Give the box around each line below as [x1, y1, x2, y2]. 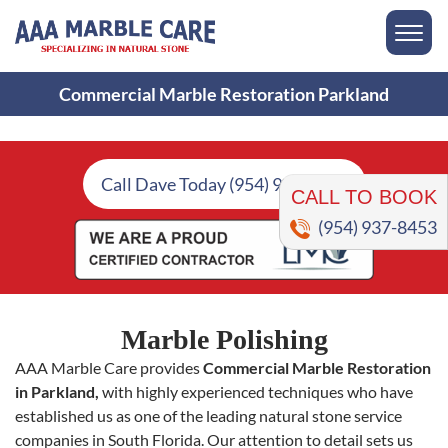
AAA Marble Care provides [15, 358, 203, 378]
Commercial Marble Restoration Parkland [59, 83, 389, 106]
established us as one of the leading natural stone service [15, 406, 402, 426]
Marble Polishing [120, 324, 328, 356]
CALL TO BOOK [290, 153, 437, 175]
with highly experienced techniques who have [99, 382, 413, 402]
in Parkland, [15, 382, 99, 402]
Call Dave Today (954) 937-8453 [100, 173, 348, 195]
